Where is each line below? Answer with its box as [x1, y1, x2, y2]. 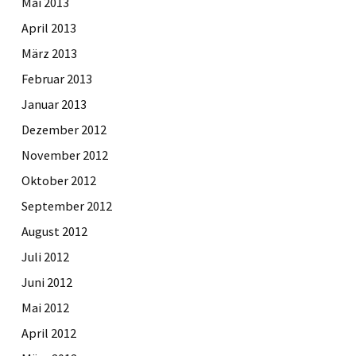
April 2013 [21, 19, 76, 36]
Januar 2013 [21, 95, 87, 112]
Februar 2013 [21, 70, 92, 87]
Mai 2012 [21, 299, 69, 315]
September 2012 [21, 197, 112, 214]
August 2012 [21, 222, 87, 239]
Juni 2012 [21, 273, 72, 290]
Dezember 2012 [21, 121, 106, 137]
